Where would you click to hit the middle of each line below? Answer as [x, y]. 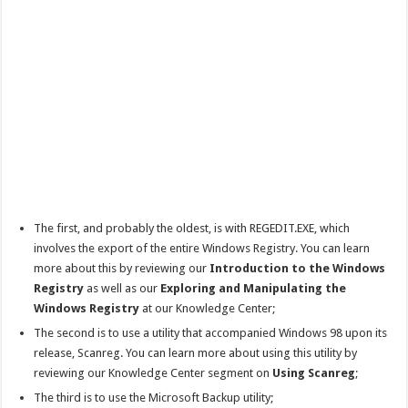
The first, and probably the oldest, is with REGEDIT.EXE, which [192, 228]
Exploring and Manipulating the [254, 288]
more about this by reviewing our [122, 268]
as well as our [122, 288]
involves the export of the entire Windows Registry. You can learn [202, 248]
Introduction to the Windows [298, 268]
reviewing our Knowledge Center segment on [153, 372]
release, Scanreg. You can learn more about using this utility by [196, 352]
